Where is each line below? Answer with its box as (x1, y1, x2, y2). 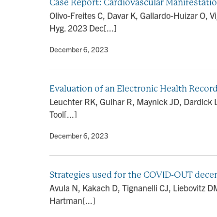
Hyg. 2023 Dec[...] (49, 22, 117, 33)
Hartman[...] (49, 195, 95, 206)
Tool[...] (49, 108, 77, 120)
